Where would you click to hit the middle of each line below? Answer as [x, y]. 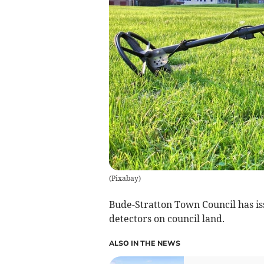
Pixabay [125, 179]
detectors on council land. [169, 219]
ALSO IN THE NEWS [144, 244]
